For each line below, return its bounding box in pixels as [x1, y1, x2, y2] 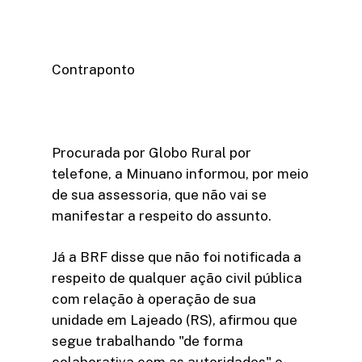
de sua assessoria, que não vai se [52, 186, 267, 203]
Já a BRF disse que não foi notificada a [52, 249, 301, 266]
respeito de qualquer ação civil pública [52, 270, 302, 287]
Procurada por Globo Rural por [52, 144, 251, 161]
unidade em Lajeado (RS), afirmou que [52, 312, 297, 329]
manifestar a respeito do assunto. [52, 207, 271, 224]
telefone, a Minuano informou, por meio [52, 165, 309, 182]
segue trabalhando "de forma [52, 333, 243, 350]
